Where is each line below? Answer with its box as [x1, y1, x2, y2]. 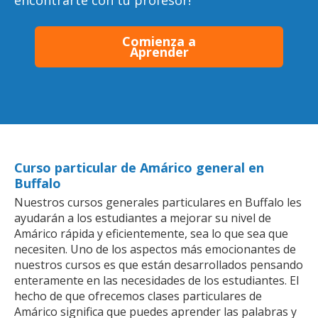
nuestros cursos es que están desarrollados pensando [14, 256, 303, 273]
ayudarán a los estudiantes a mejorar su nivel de [14, 209, 271, 226]
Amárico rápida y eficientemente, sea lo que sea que [14, 225, 288, 241]
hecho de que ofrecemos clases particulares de [14, 287, 262, 304]
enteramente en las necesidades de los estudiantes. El [14, 272, 299, 288]
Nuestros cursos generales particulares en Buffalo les [14, 194, 302, 210]
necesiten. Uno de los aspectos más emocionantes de [14, 241, 296, 257]
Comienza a [122, 32, 196, 50]
